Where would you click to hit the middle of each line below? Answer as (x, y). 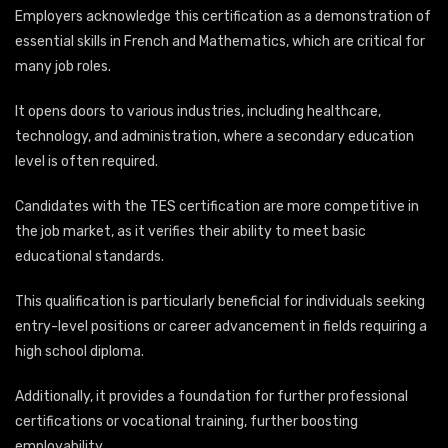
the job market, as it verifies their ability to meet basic (190, 232)
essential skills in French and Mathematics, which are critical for (220, 42)
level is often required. (86, 162)
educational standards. (89, 257)
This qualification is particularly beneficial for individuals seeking (220, 302)
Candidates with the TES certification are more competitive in (217, 207)
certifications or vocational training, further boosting (186, 422)
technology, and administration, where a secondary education (214, 137)
